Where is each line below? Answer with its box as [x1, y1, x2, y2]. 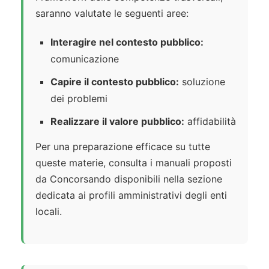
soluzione [179, 76, 225, 88]
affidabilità [184, 115, 236, 128]
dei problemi [50, 92, 107, 105]
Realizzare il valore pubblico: [50, 115, 184, 128]
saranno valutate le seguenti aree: [35, 7, 189, 20]
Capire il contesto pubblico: [50, 76, 179, 88]
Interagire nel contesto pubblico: [50, 36, 204, 49]
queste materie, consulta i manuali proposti [35, 157, 232, 169]
